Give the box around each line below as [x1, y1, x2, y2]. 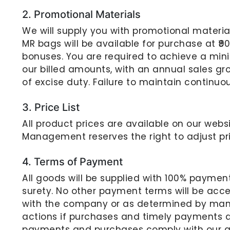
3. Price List [22, 101, 80, 113]
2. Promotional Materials [22, 8, 141, 21]
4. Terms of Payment [22, 156, 123, 168]
